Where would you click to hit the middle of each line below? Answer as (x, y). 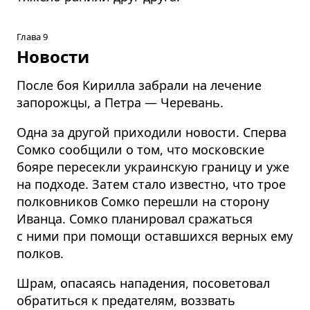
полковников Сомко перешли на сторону (143, 201)
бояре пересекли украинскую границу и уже (153, 166)
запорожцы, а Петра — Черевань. (120, 102)
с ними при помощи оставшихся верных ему (155, 236)
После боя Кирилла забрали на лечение (139, 85)
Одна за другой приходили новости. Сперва (152, 132)
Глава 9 (32, 36)
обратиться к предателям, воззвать (126, 300)
